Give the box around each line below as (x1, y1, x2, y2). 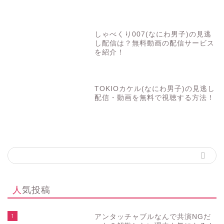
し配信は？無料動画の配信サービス (94, 39, 215, 47)
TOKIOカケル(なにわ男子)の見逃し (94, 84, 215, 92)
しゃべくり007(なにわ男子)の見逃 (94, 30, 212, 38)
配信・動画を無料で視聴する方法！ (94, 93, 215, 101)
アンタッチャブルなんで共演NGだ (94, 212, 211, 220)
